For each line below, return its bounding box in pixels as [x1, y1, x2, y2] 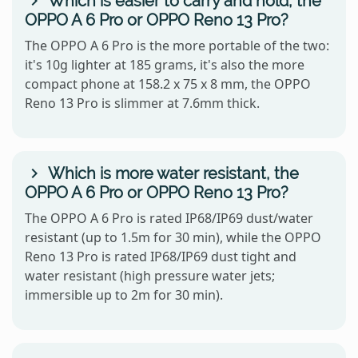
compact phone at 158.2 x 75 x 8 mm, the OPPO [25, 75, 311, 93]
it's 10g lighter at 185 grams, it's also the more [25, 56, 304, 74]
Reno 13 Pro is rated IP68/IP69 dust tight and [25, 248, 296, 266]
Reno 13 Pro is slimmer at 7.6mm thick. [25, 94, 260, 113]
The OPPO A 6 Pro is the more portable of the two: [25, 37, 329, 55]
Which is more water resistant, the [44, 164, 299, 184]
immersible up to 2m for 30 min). [25, 286, 223, 304]
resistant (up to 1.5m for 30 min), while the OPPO [25, 229, 321, 247]
